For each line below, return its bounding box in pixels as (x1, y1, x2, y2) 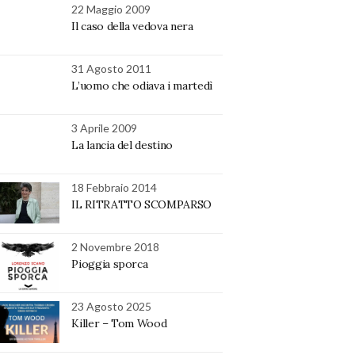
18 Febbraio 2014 (71, 181, 158, 195)
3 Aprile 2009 (71, 121, 138, 136)
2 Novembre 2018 (71, 240, 160, 254)
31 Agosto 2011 (71, 62, 152, 76)
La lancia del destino (71, 138, 173, 153)
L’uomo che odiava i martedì (71, 78, 212, 94)
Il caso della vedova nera (71, 19, 193, 34)
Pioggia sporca (71, 257, 148, 272)
